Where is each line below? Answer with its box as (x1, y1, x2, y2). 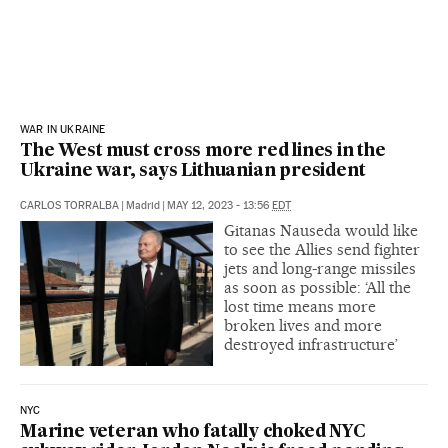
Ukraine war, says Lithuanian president (20, 162, 366, 180)
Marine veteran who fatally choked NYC (20, 423, 366, 441)
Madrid (126, 198, 160, 212)
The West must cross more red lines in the (20, 142, 386, 160)
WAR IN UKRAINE (20, 122, 106, 136)
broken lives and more (224, 315, 382, 335)
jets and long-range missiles (224, 258, 416, 278)
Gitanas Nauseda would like (224, 220, 418, 240)
